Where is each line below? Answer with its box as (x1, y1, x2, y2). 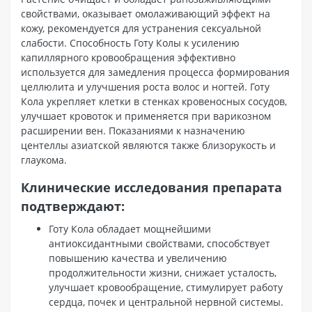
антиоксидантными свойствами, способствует (49, 236, 270, 250)
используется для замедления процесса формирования (21, 65, 290, 79)
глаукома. (21, 153, 67, 166)
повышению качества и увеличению (49, 251, 227, 265)
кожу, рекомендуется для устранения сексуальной (21, 21, 261, 35)
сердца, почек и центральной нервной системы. (49, 295, 283, 309)
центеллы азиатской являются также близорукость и (21, 138, 276, 152)
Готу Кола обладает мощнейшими (49, 221, 211, 235)
